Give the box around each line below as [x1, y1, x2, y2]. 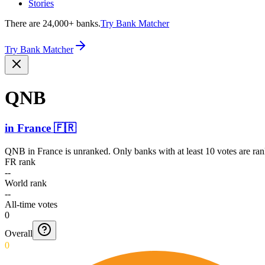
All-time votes [5, 199, 57, 209]
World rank [5, 177, 47, 188]
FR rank [5, 156, 35, 167]
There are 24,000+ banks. [5, 18, 101, 28]
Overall [5, 228, 33, 238]
